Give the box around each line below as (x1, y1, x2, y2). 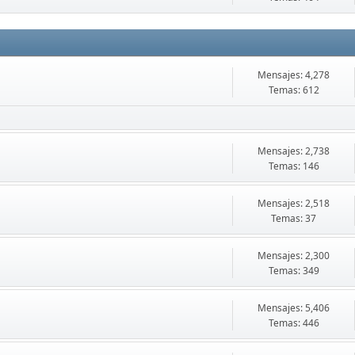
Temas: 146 (268, 159, 319, 173)
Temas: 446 (268, 316, 319, 330)
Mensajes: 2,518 (258, 197, 330, 210)
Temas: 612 (268, 83, 319, 97)
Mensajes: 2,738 (258, 144, 330, 158)
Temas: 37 (271, 212, 316, 225)
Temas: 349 (268, 264, 319, 277)
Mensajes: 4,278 (258, 68, 330, 82)
